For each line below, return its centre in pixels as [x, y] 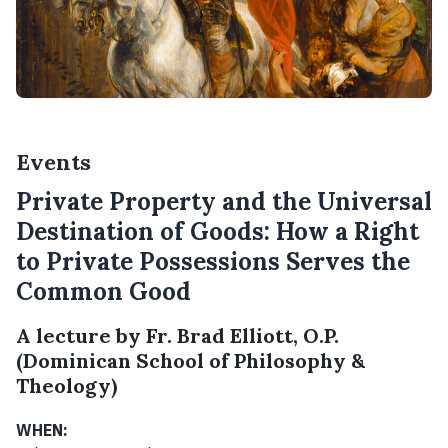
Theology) [66, 385]
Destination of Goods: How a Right [217, 231]
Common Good [103, 291]
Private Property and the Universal [224, 201]
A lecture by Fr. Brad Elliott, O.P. [177, 335]
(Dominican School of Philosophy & [190, 360]
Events [53, 161]
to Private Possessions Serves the [213, 261]
